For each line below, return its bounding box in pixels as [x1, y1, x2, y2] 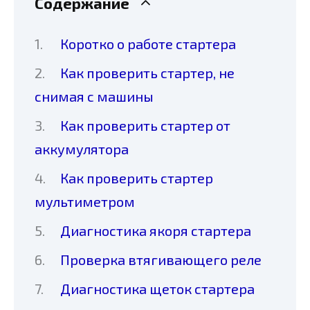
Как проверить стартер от [60, 116, 230, 134]
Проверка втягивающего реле [60, 250, 262, 268]
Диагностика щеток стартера [60, 280, 255, 297]
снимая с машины [35, 87, 154, 104]
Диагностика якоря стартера [60, 221, 251, 239]
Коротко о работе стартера [60, 35, 236, 52]
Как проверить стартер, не [60, 64, 235, 81]
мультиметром [35, 192, 135, 210]
